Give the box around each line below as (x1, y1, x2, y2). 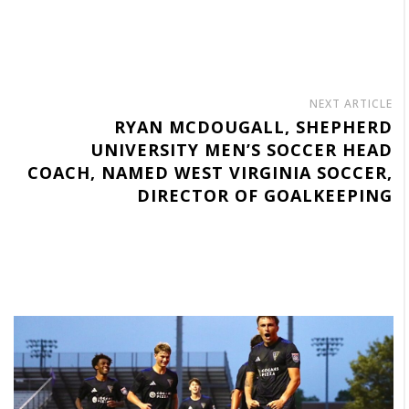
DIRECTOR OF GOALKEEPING (137, 184, 393, 206)
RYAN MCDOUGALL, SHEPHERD (114, 115, 393, 138)
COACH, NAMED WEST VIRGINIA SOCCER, (27, 161, 393, 184)
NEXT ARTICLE (309, 95, 393, 111)
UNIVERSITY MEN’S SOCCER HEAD (90, 138, 393, 161)
